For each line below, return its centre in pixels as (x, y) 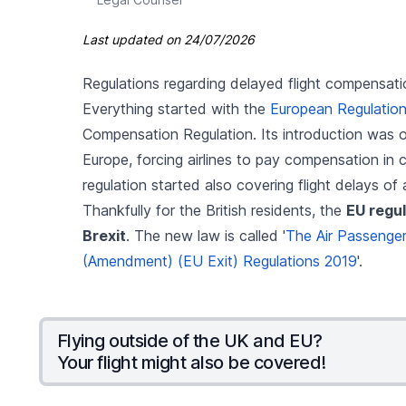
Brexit (104, 235)
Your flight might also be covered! (191, 362)
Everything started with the (176, 108)
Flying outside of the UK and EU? (189, 340)
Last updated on (133, 39)
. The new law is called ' (205, 235)
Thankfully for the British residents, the (214, 210)
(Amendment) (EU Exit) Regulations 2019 (219, 261)
